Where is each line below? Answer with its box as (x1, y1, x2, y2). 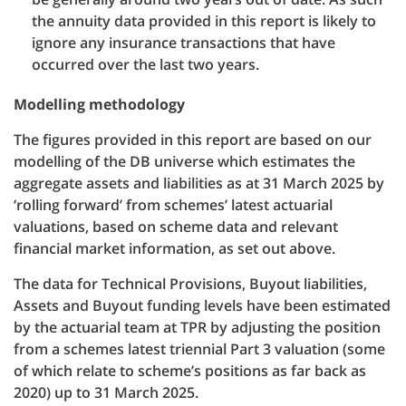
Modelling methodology (14, 94, 185, 114)
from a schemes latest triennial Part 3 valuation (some (14, 339, 385, 359)
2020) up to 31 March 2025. (14, 382, 198, 402)
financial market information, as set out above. (14, 238, 335, 258)
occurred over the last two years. (32, 54, 259, 74)
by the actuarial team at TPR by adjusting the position (14, 317, 381, 337)
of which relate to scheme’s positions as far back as (14, 361, 366, 381)
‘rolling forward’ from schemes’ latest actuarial (14, 195, 333, 215)
